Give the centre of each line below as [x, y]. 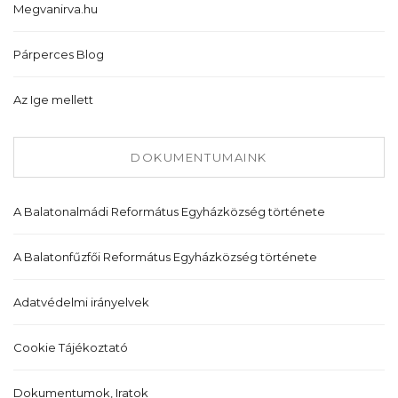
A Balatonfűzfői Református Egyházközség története [165, 256]
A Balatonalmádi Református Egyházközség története [169, 211]
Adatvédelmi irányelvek [81, 302]
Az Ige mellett [53, 99]
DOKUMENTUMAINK [199, 157]
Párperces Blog [59, 54]
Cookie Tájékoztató [71, 347]
